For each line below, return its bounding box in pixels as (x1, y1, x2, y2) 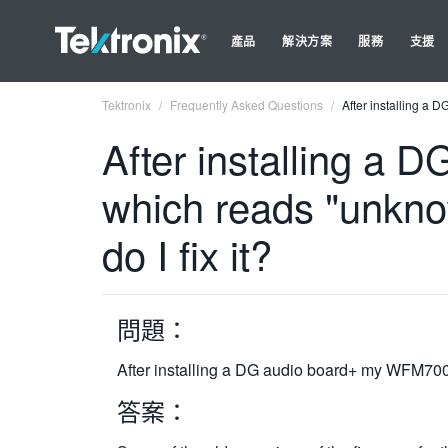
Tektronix (102, 96, 151, 113)
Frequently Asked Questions (170, 96, 323, 113)
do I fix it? (102, 225, 272, 282)
